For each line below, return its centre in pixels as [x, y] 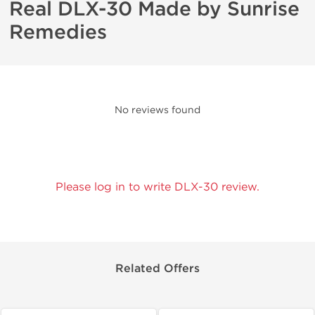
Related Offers [157, 269]
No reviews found [157, 110]
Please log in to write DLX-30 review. [157, 187]
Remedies [58, 32]
